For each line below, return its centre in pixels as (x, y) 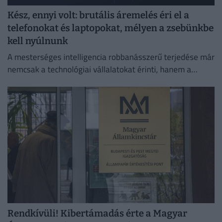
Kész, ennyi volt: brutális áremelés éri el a (98, 15)
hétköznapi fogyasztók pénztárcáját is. (77, 82)
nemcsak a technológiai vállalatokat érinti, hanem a (99, 69)
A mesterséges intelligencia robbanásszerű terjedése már (111, 57)
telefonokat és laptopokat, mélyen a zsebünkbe (111, 28)
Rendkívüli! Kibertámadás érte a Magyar (97, 213)
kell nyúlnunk (38, 41)
